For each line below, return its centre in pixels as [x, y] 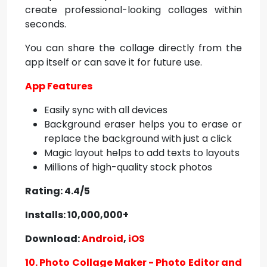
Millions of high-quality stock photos [128, 167]
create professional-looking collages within [133, 10]
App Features [59, 86]
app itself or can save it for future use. [114, 62]
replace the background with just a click [138, 139]
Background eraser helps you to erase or [143, 124]
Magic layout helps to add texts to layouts [142, 153]
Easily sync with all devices [106, 110]
